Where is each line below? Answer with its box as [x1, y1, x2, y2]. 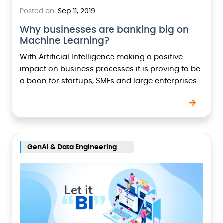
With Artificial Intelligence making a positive [20, 53, 183, 61]
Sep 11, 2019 [56, 8, 95, 15]
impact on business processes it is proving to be [20, 65, 200, 73]
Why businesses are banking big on [20, 25, 189, 35]
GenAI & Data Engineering [27, 143, 117, 151]
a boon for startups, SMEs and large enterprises [20, 77, 197, 85]
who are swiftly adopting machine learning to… [20, 89, 194, 97]
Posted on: [20, 8, 56, 15]
